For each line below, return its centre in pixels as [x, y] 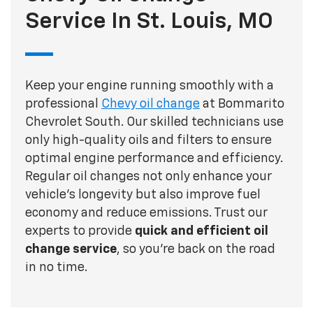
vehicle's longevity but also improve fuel [143, 195]
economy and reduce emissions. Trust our [146, 213]
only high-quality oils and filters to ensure [148, 140]
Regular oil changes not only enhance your [148, 176]
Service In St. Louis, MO [149, 21]
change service [71, 249]
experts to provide [80, 231]
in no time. [56, 267]
